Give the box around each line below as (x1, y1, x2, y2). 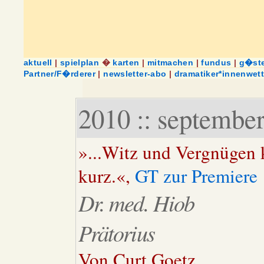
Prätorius (78, 217, 154, 247)
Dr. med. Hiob (78, 187, 194, 217)
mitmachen (147, 58, 194, 67)
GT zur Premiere (134, 163, 258, 188)
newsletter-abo (103, 69, 167, 78)
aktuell (24, 58, 52, 67)
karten (113, 58, 140, 67)
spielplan (60, 58, 100, 67)
